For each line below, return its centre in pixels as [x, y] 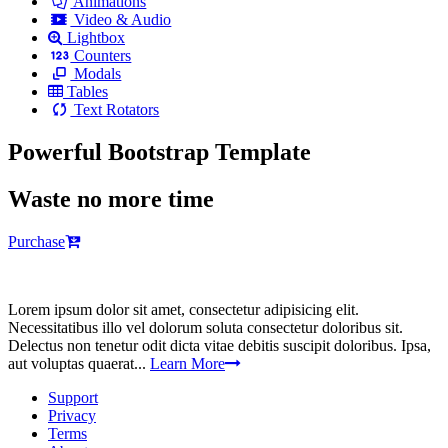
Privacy [72, 415]
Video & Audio [121, 19]
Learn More [187, 363]
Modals [96, 73]
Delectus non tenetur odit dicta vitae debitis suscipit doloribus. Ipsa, [219, 345]
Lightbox [94, 37]
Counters [101, 55]
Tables [85, 91]
